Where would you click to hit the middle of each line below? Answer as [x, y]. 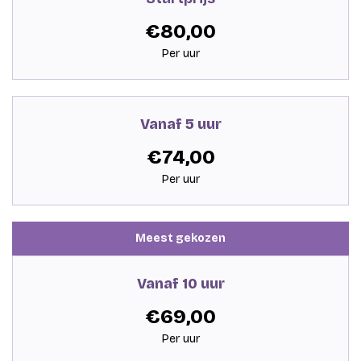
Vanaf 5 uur [180, 124]
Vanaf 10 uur [180, 283]
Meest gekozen [180, 238]
